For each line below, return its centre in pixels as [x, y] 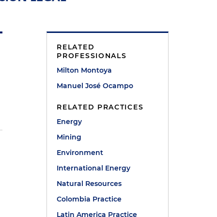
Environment [80, 152]
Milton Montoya [85, 70]
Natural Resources [89, 183]
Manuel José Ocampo [95, 85]
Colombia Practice [89, 199]
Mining [69, 137]
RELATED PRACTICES [100, 107]
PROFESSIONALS [92, 55]
